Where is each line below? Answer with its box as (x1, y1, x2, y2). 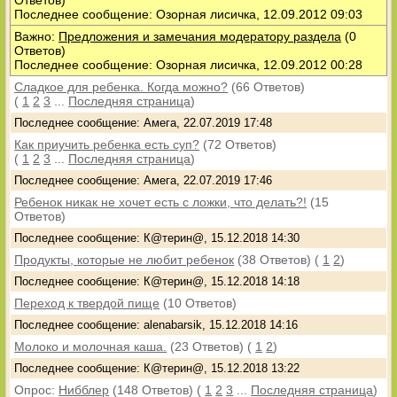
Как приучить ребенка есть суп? (14, 137, 200, 152)
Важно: (14, 29, 59, 43)
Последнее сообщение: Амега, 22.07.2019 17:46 (14, 174, 273, 187)
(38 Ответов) (237, 253, 312, 267)
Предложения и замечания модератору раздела (58, 29, 342, 43)
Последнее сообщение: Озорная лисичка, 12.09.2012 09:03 (14, 7, 363, 21)
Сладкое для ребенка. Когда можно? (14, 80, 229, 94)
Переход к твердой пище (14, 296, 160, 310)
